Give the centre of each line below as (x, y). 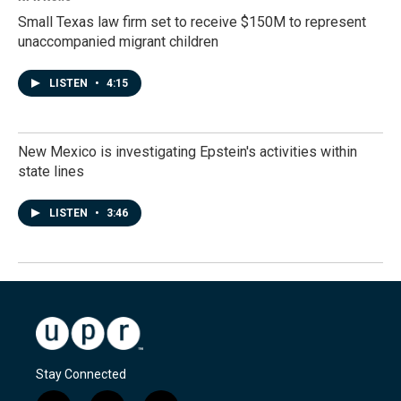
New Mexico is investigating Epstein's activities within (188, 152)
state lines (51, 171)
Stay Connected (81, 374)
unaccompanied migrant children (118, 42)
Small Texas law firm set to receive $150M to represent (192, 22)
